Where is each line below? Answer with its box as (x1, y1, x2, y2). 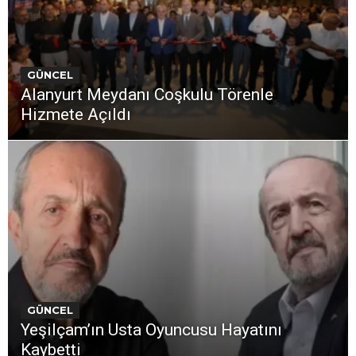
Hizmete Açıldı (21, 105, 131, 125)
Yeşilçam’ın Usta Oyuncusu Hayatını (21, 319, 282, 339)
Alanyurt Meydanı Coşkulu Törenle (21, 85, 273, 105)
